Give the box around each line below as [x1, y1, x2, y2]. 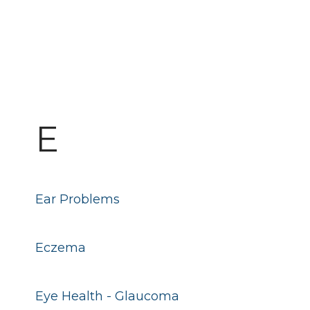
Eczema [35, 240, 86, 255]
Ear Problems [35, 192, 120, 207]
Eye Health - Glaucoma [35, 289, 179, 304]
